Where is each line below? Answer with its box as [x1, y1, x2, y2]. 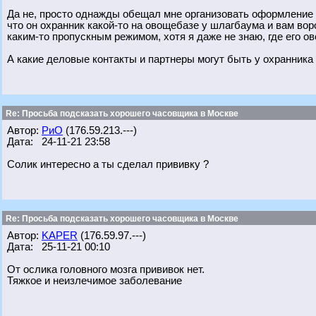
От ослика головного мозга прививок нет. [7, 264, 205, 275]
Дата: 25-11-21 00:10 [7, 241, 110, 253]
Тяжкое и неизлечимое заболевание [7, 275, 182, 286]
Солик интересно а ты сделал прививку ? [7, 159, 209, 170]
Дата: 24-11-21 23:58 [7, 136, 110, 147]
